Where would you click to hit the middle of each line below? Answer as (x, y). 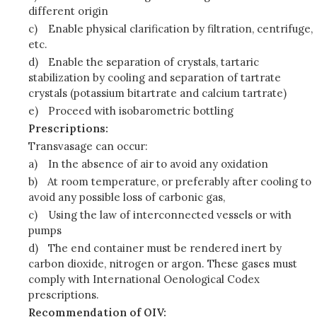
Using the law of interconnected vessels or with (170, 215)
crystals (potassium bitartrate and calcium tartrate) (157, 93)
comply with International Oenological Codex (144, 279)
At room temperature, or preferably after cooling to (180, 181)
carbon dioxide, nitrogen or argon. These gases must (163, 264)
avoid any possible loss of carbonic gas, (127, 197)
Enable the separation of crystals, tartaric (154, 62)
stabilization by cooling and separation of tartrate (155, 77)
